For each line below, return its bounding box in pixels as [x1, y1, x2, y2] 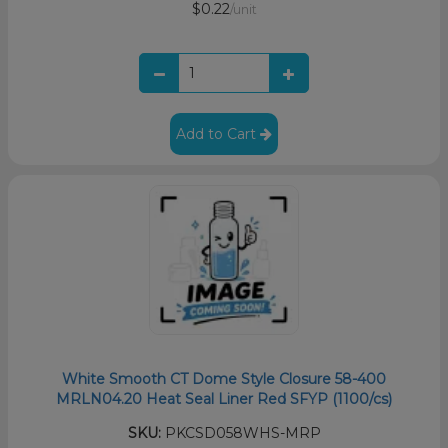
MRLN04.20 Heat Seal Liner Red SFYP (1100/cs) [56, 389, 392, 408]
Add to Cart [176, 124, 260, 143]
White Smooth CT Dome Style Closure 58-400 [62, 369, 386, 388]
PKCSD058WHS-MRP [160, 423, 321, 442]
